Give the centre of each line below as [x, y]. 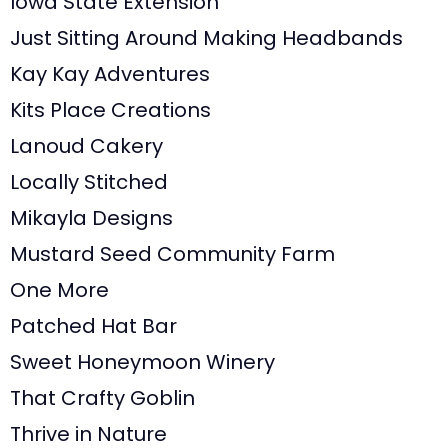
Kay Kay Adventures [110, 73]
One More [59, 289]
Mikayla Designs [91, 217]
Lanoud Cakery [86, 145]
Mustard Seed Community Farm [172, 253]
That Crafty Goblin [102, 397]
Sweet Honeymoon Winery [142, 361]
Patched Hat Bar [93, 325]
